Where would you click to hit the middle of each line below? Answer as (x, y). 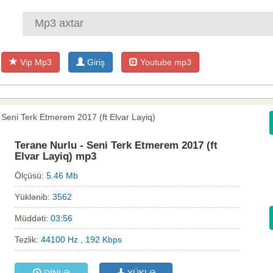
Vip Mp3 (35, 62)
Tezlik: (28, 240)
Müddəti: (33, 218)
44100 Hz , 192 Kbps (81, 240)
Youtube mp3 (165, 62)
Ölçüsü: (30, 176)
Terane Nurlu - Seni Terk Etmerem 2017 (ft (116, 146)
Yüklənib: (34, 197)
